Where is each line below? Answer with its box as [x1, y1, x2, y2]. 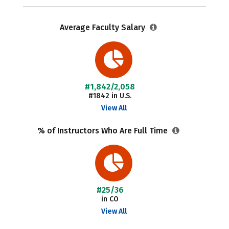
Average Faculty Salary [60, 22, 148, 32]
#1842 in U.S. [88, 91, 132, 100]
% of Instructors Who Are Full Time [37, 126, 170, 135]
